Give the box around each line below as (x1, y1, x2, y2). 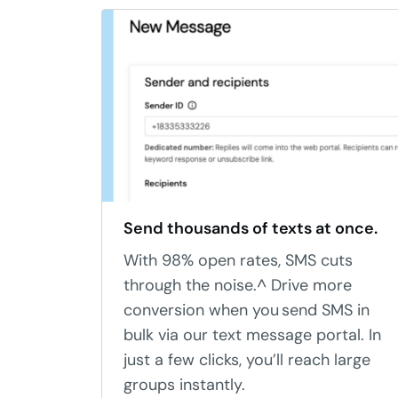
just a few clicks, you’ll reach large (123, 349, 370, 370)
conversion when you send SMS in (123, 299, 370, 321)
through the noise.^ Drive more (123, 275, 352, 296)
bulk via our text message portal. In (123, 324, 381, 346)
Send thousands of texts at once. (123, 218, 378, 239)
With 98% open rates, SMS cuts (123, 250, 353, 271)
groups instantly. (123, 374, 245, 395)
